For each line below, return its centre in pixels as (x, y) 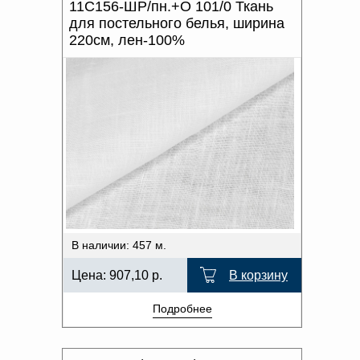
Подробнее (182, 308)
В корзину (258, 275)
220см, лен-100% (127, 40)
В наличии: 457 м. (119, 245)
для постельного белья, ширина (177, 23)
